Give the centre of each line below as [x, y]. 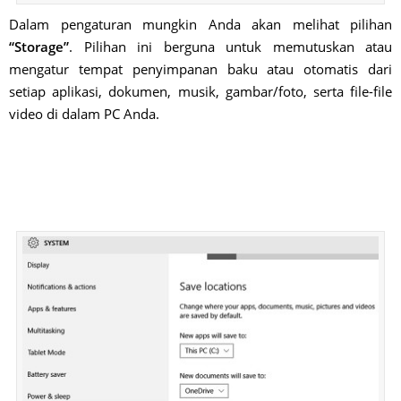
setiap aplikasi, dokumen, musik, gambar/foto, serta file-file [200, 91]
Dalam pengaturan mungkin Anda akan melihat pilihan [200, 24]
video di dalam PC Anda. [84, 113]
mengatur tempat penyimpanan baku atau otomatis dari [200, 68]
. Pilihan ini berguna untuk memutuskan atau [230, 46]
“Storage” [39, 46]
